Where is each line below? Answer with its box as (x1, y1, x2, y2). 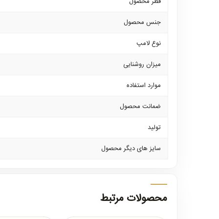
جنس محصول (124, 17, 161, 28)
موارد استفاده (127, 80, 161, 91)
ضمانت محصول (120, 101, 161, 112)
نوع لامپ (136, 38, 161, 49)
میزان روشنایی (123, 59, 161, 70)
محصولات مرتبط (100, 190, 167, 207)
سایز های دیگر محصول (101, 143, 161, 154)
